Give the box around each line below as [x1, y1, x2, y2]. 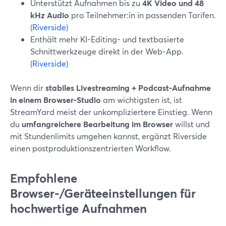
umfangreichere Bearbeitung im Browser [22, 119, 173, 129]
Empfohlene [10, 170, 77, 186]
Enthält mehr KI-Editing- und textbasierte [30, 34, 184, 44]
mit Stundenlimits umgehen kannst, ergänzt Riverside [10, 131, 207, 141]
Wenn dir [10, 82, 45, 93]
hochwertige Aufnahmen [10, 200, 147, 216]
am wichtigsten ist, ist [101, 94, 182, 105]
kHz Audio [30, 10, 69, 20]
